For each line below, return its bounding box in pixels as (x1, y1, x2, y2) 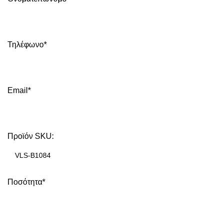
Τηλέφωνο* (7, 40, 47, 49)
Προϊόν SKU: (7, 131, 54, 140)
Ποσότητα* (7, 177, 45, 186)
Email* (7, 86, 31, 95)
